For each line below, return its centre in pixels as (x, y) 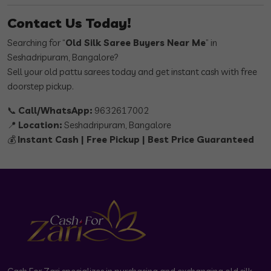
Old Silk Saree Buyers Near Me (135, 43)
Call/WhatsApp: (55, 111)
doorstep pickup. (41, 87)
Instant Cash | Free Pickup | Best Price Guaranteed (136, 140)
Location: (40, 125)
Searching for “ (36, 43)
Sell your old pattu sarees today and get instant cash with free (132, 72)
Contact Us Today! (69, 23)
